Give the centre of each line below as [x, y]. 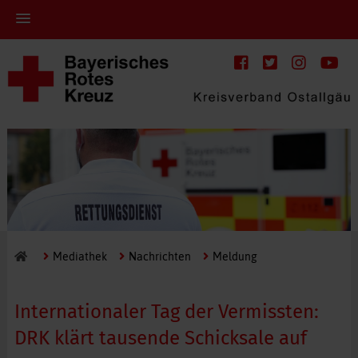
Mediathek [80, 256]
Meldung [235, 256]
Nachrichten [159, 256]
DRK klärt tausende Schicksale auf [160, 338]
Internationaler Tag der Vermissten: [166, 311]
